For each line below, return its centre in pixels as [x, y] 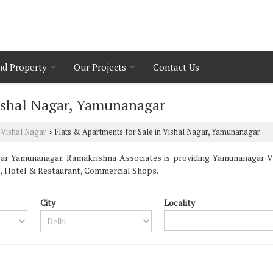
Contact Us [176, 67]
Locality [180, 203]
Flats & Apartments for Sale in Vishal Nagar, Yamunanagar [157, 132]
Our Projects [100, 67]
